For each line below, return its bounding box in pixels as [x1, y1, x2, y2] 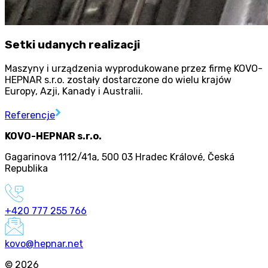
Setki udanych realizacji [5, 38, 140, 52]
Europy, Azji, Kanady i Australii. [5, 85, 143, 97]
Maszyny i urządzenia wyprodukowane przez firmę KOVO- [5, 62, 263, 74]
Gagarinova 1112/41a [5, 151, 97, 163]
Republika [5, 162, 48, 174]
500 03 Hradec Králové [102, 151, 203, 163]
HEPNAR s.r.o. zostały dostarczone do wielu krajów [5, 74, 232, 86]
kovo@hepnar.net [5, 237, 83, 249]
